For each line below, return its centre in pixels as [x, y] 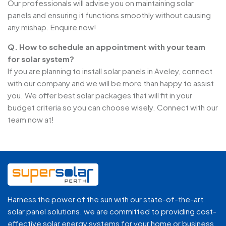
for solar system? [41, 59]
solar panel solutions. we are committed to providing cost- [112, 211]
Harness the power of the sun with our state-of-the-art [105, 199]
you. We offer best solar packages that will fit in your [100, 95]
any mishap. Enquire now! [52, 27]
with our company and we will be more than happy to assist [111, 83]
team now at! [31, 120]
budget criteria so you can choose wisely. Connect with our [113, 107]
